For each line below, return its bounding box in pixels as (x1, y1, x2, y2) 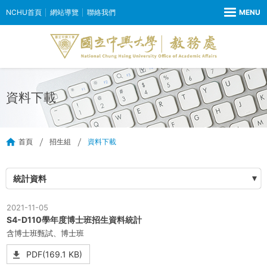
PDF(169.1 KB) (26, 249, 82, 260)
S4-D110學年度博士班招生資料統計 (7, 215, 142, 225)
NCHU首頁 (6, 8, 42, 17)
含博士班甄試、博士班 (7, 228, 84, 238)
